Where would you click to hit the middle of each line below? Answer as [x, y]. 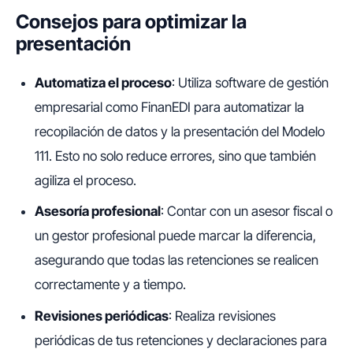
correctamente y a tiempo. [110, 285]
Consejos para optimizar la [131, 21]
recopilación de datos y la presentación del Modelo [180, 131]
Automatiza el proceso [103, 82]
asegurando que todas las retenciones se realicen [176, 260]
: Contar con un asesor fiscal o [247, 212]
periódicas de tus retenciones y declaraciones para [181, 341]
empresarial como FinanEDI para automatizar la [169, 107]
